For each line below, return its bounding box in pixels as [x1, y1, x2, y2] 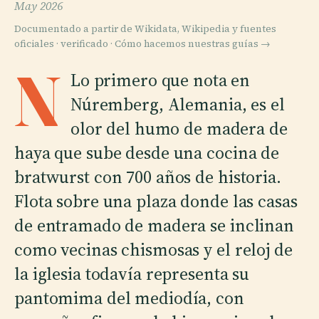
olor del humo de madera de [70, 116, 288, 140]
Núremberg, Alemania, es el [70, 92, 285, 116]
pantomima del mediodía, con [14, 286, 244, 310]
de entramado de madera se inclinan [14, 213, 294, 237]
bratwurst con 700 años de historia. [14, 164, 281, 189]
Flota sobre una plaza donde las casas [14, 189, 298, 213]
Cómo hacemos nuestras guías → [115, 36, 271, 51]
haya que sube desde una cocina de [14, 140, 280, 164]
